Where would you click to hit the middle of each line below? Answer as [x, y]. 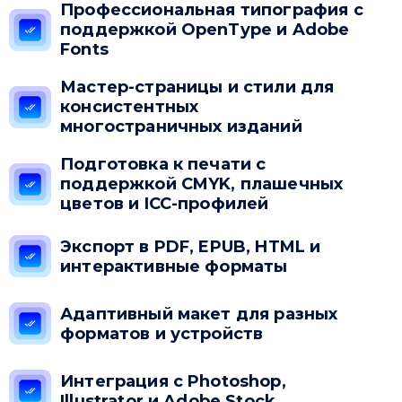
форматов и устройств [162, 333]
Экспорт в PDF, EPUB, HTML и [191, 246]
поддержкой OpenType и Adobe [205, 30]
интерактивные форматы [174, 266]
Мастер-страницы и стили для [197, 87]
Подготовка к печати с [163, 165]
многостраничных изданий [181, 127]
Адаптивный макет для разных [199, 314]
